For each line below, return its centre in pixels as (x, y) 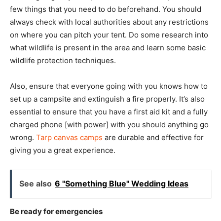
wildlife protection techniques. (63, 60)
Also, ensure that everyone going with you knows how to (109, 86)
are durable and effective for (153, 137)
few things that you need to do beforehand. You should (106, 9)
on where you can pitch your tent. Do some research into (109, 35)
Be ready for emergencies (56, 211)
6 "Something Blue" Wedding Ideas (122, 183)
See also (36, 183)
